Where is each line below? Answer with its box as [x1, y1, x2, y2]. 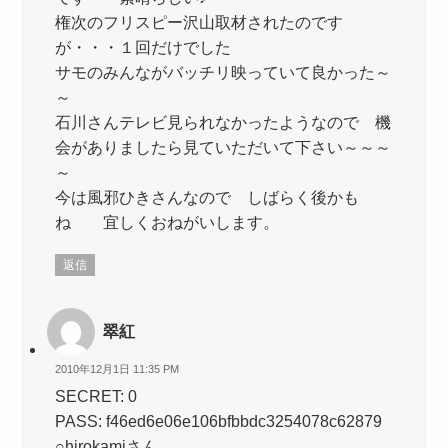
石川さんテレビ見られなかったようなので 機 [54, 112, 391, 131]
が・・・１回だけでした [54, 37, 231, 56]
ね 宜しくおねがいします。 [54, 212, 279, 231]
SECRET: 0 [54, 386, 137, 405]
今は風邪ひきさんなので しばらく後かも [54, 187, 359, 206]
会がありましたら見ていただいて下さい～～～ [54, 137, 391, 156]
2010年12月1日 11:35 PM [54, 363, 179, 376]
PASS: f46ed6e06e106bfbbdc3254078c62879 [54, 411, 382, 430]
